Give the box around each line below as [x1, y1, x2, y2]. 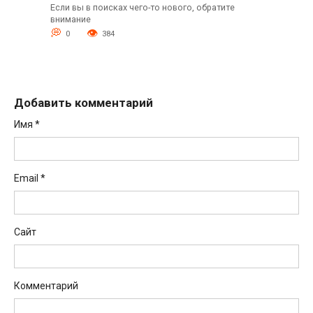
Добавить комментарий [14, 95, 153, 110]
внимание [50, 13, 91, 24]
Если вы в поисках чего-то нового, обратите [50, 1, 235, 13]
